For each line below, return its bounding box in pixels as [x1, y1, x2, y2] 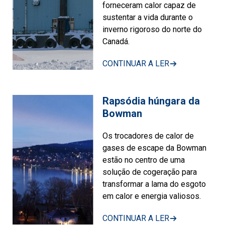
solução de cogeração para [102, 167, 197, 177]
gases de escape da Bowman [102, 143, 207, 153]
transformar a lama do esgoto [102, 179, 206, 189]
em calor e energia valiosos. [102, 191, 201, 201]
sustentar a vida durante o [102, 12, 193, 22]
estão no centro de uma [102, 155, 185, 165]
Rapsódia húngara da [102, 94, 200, 107]
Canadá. [102, 36, 130, 46]
